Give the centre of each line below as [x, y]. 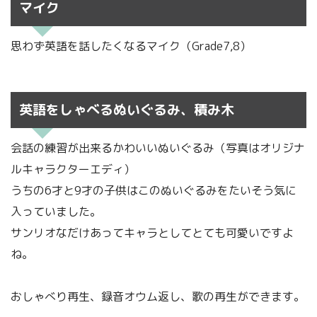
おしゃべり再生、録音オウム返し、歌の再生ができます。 [158, 297]
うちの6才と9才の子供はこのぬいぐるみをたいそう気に [154, 191]
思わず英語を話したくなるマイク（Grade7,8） [131, 46]
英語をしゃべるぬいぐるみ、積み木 [126, 110]
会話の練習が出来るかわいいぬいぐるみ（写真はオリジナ [158, 148]
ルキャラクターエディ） [73, 169]
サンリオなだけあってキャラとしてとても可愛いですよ [152, 233]
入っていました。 [56, 212]
